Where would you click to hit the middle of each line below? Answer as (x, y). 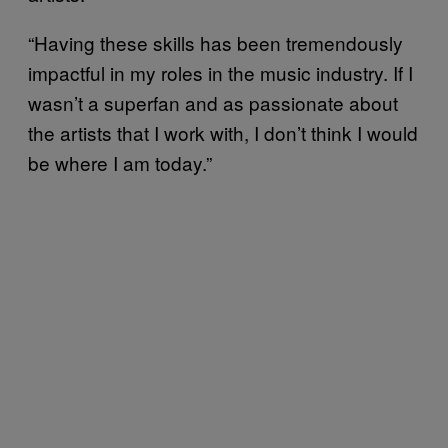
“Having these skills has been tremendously (215, 42)
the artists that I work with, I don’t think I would (223, 132)
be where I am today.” (120, 162)
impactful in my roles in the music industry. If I (220, 72)
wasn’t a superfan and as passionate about (213, 102)
